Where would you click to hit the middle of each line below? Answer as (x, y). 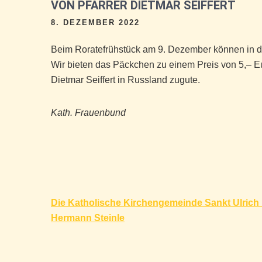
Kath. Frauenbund (88, 113)
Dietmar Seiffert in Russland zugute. (125, 80)
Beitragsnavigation (120, 203)
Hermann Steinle (88, 218)
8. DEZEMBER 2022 (95, 23)
